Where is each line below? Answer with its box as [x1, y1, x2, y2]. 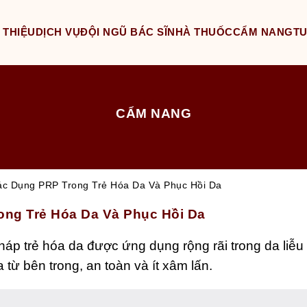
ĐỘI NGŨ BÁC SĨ [80, 27, 167, 38]
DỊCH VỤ [35, 27, 80, 38]
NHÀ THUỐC [167, 27, 233, 38]
